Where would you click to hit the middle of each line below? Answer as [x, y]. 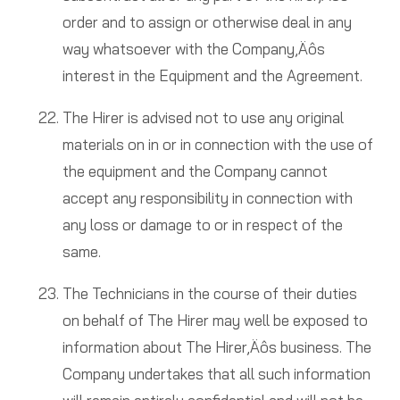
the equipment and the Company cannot [195, 171]
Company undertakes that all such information [216, 374]
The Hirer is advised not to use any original [203, 118]
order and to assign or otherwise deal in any [207, 22]
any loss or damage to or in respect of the [202, 225]
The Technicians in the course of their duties [209, 294]
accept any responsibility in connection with [207, 198]
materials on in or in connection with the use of [217, 145]
